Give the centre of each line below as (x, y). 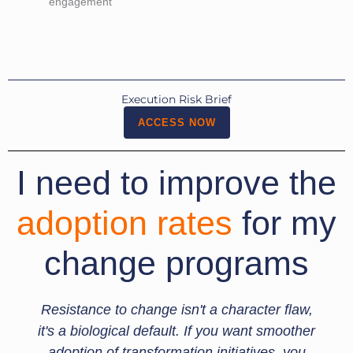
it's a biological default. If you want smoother (176, 331)
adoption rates (124, 223)
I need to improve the (176, 183)
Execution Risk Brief (176, 99)
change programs (176, 263)
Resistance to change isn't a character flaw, (176, 310)
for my (289, 223)
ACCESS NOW (176, 123)
